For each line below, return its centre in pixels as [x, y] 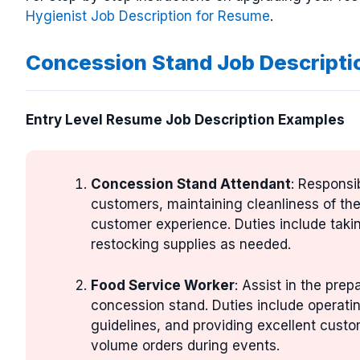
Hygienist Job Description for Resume [148, 16]
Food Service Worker [163, 285]
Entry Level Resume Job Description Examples [185, 119]
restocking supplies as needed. [191, 244]
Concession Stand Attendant [191, 184]
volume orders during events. [185, 345]
